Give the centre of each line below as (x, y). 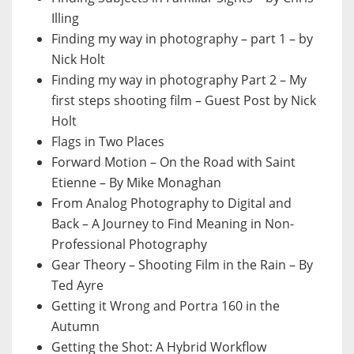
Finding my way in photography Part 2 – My (179, 80)
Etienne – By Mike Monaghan (136, 183)
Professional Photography (129, 245)
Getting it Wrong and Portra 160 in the (166, 306)
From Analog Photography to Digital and (171, 203)
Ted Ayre (77, 286)
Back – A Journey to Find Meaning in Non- (173, 224)
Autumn (75, 327)
